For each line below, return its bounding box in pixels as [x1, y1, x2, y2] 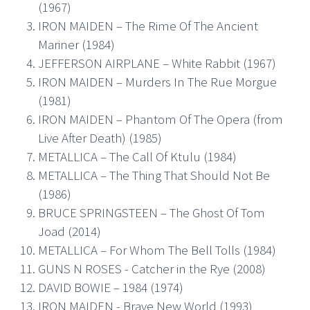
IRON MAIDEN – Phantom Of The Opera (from [38, 110, 283, 127]
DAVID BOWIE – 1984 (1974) [38, 278, 183, 295]
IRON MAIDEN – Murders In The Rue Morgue [38, 73, 277, 90]
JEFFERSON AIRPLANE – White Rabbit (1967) [38, 54, 276, 71]
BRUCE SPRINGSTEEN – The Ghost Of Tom [38, 203, 265, 221]
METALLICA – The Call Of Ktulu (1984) [38, 147, 237, 165]
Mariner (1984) [38, 35, 115, 53]
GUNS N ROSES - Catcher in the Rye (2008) [38, 259, 266, 277]
